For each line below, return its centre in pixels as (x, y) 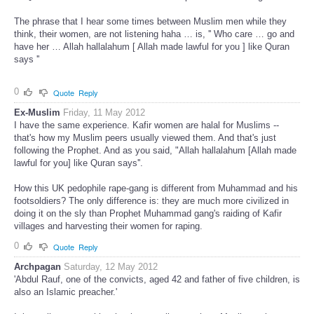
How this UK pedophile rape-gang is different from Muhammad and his (156, 189)
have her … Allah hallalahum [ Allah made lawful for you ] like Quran (152, 47)
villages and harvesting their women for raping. (108, 226)
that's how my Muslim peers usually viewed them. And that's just (145, 138)
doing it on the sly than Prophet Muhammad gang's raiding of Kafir (148, 214)
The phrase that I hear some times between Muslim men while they (150, 22)
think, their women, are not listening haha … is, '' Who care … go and (154, 34)
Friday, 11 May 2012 (104, 113)
